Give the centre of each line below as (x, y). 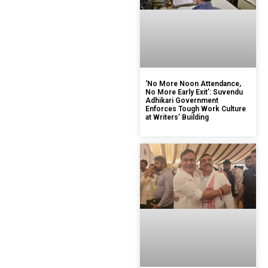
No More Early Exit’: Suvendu (194, 92)
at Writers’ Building (177, 117)
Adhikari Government (182, 100)
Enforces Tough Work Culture (196, 109)
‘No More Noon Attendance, (193, 83)
